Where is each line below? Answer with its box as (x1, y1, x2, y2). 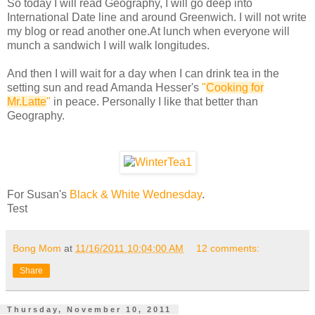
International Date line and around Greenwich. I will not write (7, 11, 307, 24)
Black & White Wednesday (70, 188, 202, 201)
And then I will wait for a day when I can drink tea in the (7, 67, 279, 80)
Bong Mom (13, 243, 61, 255)
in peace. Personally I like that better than (51, 96, 258, 108)
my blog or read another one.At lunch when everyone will (7, 25, 290, 38)
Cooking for (206, 82, 264, 94)
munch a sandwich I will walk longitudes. (7, 39, 210, 52)
